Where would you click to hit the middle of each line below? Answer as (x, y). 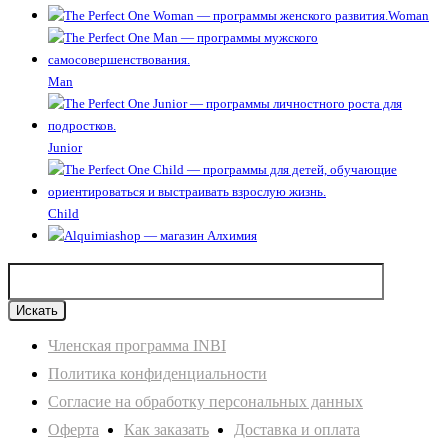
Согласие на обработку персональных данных (205, 401)
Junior (65, 147)
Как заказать (166, 429)
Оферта (73, 429)
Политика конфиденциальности (157, 373)
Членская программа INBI (137, 345)
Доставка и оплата (297, 429)
